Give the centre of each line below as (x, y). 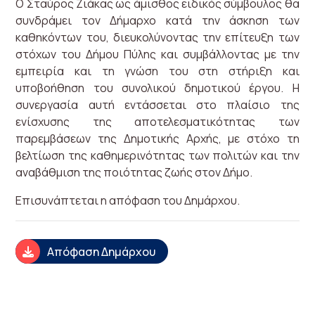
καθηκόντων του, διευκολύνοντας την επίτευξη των (157, 37)
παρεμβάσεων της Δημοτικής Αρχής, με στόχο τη (157, 139)
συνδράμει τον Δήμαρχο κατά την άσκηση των (157, 20)
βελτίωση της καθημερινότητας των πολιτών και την (157, 155)
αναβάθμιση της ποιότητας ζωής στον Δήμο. (134, 172)
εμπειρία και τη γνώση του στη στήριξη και (157, 71)
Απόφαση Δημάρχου (102, 251)
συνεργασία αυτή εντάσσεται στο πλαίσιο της (157, 105)
